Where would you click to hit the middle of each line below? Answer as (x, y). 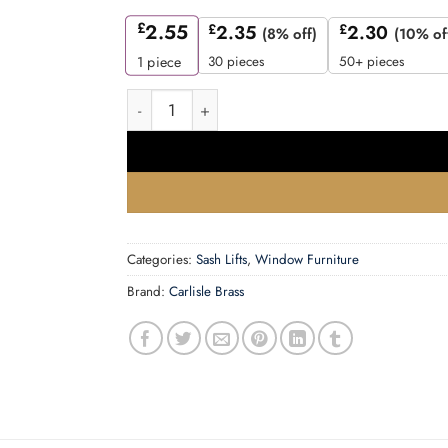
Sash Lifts (221, 260)
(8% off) (289, 34)
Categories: (161, 260)
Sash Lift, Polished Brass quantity (239, 100)
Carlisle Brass (206, 292)
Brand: (148, 292)
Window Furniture (307, 260)
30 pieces (236, 62)
